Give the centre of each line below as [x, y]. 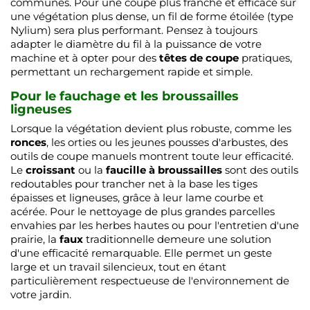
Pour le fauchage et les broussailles [125, 96]
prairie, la [35, 239]
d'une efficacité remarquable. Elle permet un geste [141, 253]
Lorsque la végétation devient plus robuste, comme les [151, 128]
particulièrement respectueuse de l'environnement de [150, 280]
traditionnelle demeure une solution [177, 239]
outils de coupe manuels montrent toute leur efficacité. [152, 156]
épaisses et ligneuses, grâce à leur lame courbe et [137, 197]
